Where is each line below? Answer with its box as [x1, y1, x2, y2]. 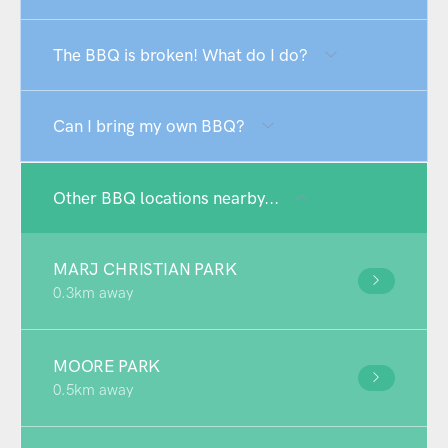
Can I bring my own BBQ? [53, 115, 245, 136]
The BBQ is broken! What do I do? [53, 44, 308, 65]
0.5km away [53, 380, 133, 399]
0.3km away [53, 283, 133, 302]
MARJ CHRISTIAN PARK [53, 258, 237, 279]
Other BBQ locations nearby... [53, 187, 279, 208]
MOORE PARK [53, 355, 161, 376]
